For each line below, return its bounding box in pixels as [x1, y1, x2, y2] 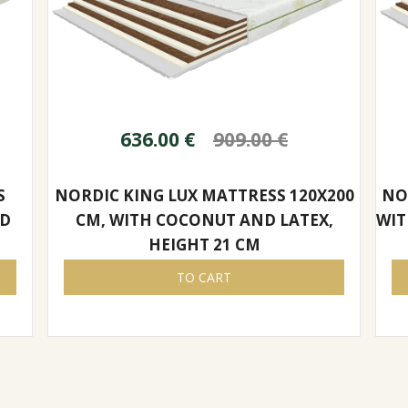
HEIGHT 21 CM [148, 233, 260, 255]
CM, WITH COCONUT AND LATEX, [75, 209, 333, 230]
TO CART [177, 268, 231, 286]
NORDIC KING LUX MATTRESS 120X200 [54, 184, 354, 206]
